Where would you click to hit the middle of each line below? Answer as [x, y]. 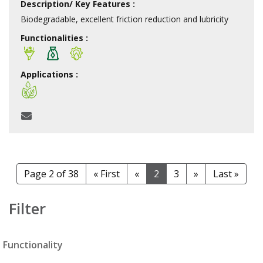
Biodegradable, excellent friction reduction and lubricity [124, 19]
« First [107, 173]
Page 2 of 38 [51, 173]
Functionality [33, 245]
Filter [27, 208]
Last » [226, 173]
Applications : [49, 74]
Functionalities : [54, 38]
